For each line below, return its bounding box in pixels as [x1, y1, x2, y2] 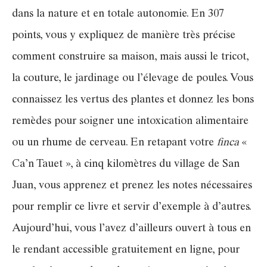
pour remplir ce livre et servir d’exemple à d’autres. [12, 201, 251, 213]
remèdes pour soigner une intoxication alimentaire [12, 116, 249, 127]
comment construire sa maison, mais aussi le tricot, [12, 51, 249, 63]
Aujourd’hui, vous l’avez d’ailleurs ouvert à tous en [12, 223, 251, 234]
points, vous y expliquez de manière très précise [12, 30, 235, 41]
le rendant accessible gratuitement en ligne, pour [12, 244, 240, 256]
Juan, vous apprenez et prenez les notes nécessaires [12, 180, 252, 191]
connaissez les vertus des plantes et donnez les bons [12, 94, 254, 105]
